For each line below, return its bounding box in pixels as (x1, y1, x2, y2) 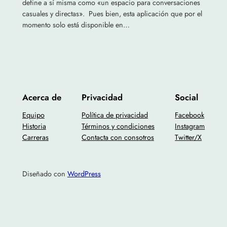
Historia (22, 121, 46, 131)
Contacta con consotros (82, 132, 154, 142)
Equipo (22, 109, 45, 120)
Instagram (175, 121, 205, 131)
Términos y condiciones (82, 121, 155, 131)
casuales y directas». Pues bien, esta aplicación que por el (22, 9, 202, 19)
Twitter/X (175, 132, 202, 142)
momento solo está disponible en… (22, 20, 130, 30)
